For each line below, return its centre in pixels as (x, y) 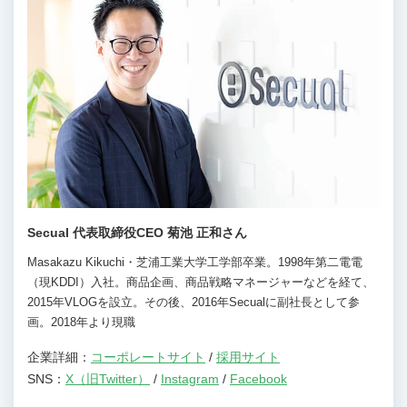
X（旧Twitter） (108, 378)
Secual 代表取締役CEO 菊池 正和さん (137, 232)
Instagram (190, 378)
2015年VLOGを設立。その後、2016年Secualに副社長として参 (194, 302)
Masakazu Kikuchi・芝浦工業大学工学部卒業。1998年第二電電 (195, 262)
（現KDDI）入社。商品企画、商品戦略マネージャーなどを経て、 (201, 282)
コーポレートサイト (148, 357)
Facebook (258, 378)
